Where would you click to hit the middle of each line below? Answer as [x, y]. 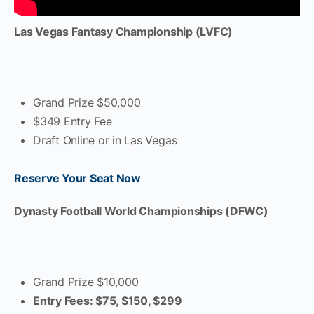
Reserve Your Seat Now [77, 178]
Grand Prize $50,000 [87, 102]
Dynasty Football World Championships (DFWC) [141, 211]
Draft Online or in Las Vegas [105, 140]
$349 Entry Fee [73, 121]
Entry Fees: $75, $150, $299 [108, 301]
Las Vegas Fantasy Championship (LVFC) [124, 32]
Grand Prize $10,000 [86, 282]
